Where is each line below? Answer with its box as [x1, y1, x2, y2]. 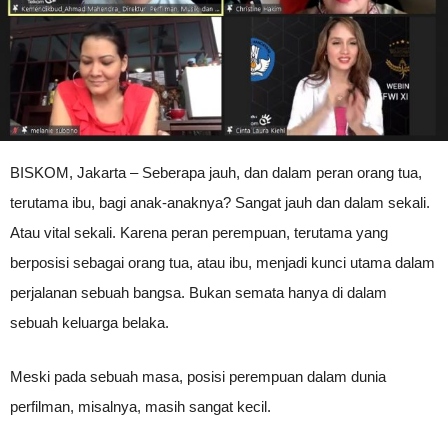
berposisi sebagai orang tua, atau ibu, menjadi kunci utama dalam [10, 254, 435, 272]
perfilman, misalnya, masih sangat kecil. [10, 398, 271, 416]
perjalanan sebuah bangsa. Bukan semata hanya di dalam [10, 284, 387, 302]
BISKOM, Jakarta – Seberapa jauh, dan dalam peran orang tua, [10, 164, 422, 182]
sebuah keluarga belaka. [10, 314, 169, 332]
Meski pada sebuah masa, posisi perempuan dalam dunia [10, 368, 386, 386]
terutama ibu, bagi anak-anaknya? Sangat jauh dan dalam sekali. [10, 194, 430, 212]
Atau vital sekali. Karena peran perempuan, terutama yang [10, 224, 388, 242]
